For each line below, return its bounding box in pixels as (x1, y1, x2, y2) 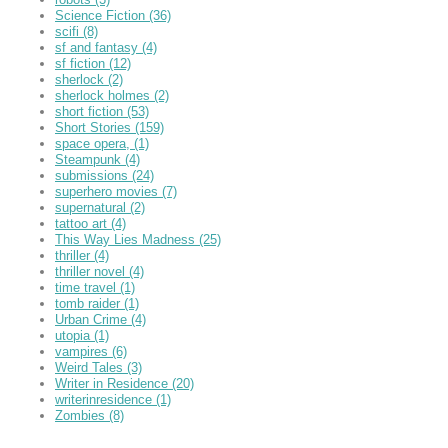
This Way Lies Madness (55, 231, 199, 247)
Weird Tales (55, 359, 127, 375)
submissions (55, 167, 132, 183)
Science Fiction (55, 7, 149, 23)
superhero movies (55, 183, 162, 199)
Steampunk (55, 151, 125, 167)
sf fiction (55, 55, 109, 71)
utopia (55, 327, 94, 343)
